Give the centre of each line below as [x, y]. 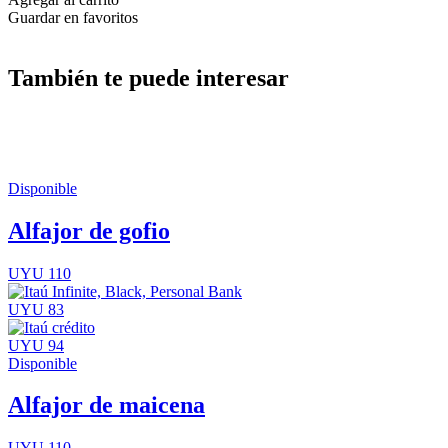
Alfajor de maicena [106, 405]
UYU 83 [36, 309]
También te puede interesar [148, 77]
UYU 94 [36, 345]
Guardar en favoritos [73, 17]
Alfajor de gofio [89, 230]
